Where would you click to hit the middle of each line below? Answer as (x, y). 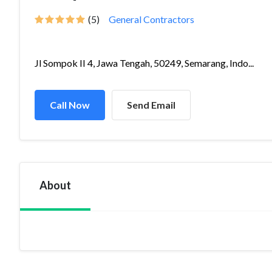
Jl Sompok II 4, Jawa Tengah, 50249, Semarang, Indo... (144, 63)
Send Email (151, 105)
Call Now (70, 105)
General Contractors (151, 19)
